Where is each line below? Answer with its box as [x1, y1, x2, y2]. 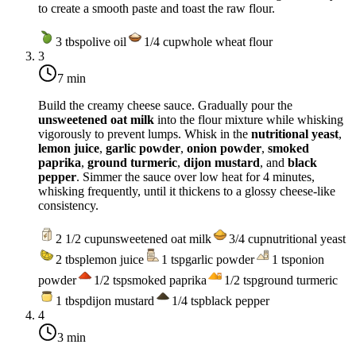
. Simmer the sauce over [76, 169, 199, 184]
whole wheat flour [181, 34, 273, 48]
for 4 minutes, [242, 169, 315, 184]
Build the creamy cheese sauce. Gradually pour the [38, 98, 292, 112]
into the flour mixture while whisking [154, 112, 343, 126]
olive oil [86, 34, 126, 48]
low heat [199, 169, 242, 184]
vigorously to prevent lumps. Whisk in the [38, 126, 251, 141]
